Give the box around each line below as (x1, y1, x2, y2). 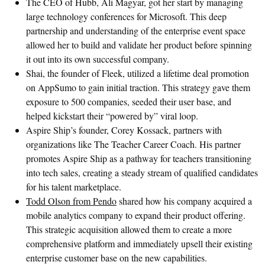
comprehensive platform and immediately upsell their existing (26, 237, 253, 250)
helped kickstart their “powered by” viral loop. (26, 109, 198, 122)
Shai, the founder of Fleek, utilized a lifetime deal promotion (26, 66, 249, 79)
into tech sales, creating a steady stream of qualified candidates (26, 166, 258, 179)
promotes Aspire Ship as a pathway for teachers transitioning (26, 151, 251, 164)
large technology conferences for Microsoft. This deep (26, 9, 227, 22)
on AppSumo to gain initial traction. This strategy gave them (26, 80, 250, 93)
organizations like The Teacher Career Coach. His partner (26, 137, 241, 150)
